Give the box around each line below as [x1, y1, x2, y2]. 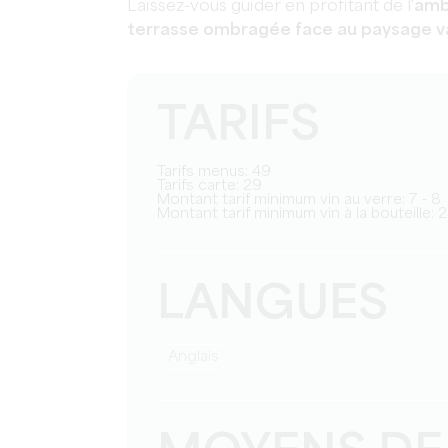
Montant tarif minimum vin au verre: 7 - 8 [170, 193, 441, 207]
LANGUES [157, 282, 388, 329]
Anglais [178, 350, 219, 364]
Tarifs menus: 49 [164, 165, 271, 179]
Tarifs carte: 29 [164, 179, 262, 193]
